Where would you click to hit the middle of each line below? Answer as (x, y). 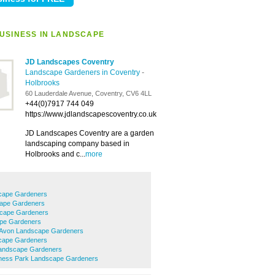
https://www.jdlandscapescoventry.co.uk (91, 114)
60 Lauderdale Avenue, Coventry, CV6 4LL (88, 93)
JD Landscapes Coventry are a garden (90, 133)
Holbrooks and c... (55, 154)
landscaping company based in (77, 144)
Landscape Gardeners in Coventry (83, 72)
